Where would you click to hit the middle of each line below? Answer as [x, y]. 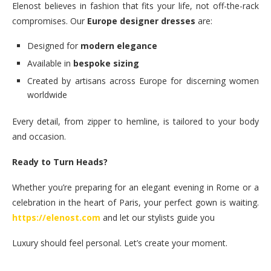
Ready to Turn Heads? [60, 162]
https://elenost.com [56, 218]
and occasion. [39, 137]
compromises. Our [48, 21]
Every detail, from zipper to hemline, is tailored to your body [135, 122]
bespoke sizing [106, 64]
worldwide [47, 95]
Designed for [54, 46]
